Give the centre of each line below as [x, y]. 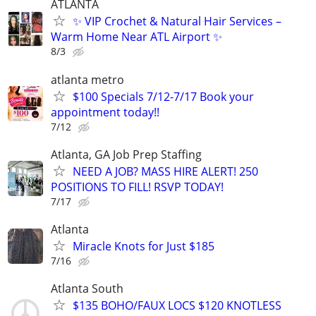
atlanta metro [87, 79]
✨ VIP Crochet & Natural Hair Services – [177, 22]
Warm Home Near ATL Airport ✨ [136, 37]
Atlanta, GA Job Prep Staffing [126, 154]
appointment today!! [105, 112]
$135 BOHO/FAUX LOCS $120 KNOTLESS [177, 306]
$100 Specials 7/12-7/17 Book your [163, 96]
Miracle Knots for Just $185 [144, 246]
